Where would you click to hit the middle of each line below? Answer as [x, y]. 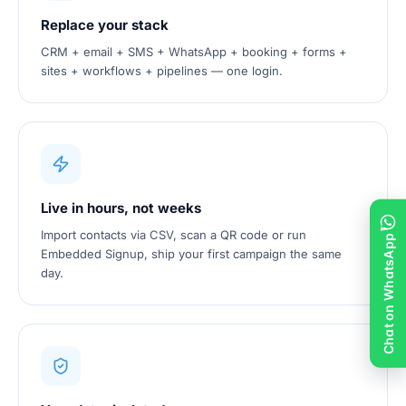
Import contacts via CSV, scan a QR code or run [174, 235]
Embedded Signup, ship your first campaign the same [191, 254]
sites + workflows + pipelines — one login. [162, 71]
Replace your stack [105, 25]
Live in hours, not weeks [121, 208]
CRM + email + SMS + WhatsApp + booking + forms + [194, 52]
